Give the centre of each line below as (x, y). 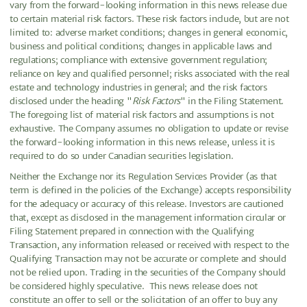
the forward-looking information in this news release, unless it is (142, 142)
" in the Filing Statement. (232, 101)
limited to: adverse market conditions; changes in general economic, (149, 32)
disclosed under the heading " (71, 101)
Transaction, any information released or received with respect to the (149, 245)
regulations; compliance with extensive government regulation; (138, 60)
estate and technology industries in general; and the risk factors (138, 87)
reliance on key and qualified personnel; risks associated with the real (150, 73)
